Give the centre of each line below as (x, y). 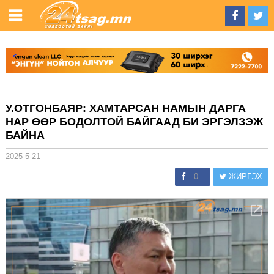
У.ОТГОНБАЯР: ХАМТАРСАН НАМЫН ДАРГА (125, 108)
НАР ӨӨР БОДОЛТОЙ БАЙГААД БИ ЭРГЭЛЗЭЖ (134, 121)
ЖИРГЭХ (245, 176)
